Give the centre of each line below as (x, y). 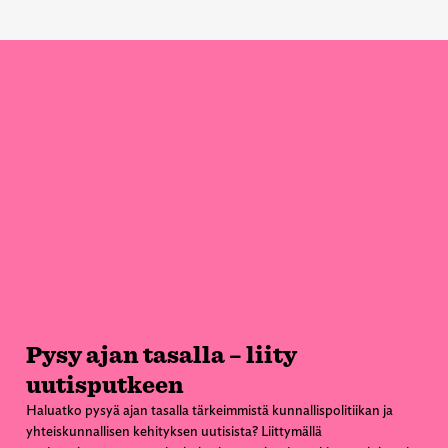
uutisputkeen (105, 384)
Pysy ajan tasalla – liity (161, 354)
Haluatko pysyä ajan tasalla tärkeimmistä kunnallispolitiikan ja (209, 409)
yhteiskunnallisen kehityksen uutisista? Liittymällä (174, 430)
